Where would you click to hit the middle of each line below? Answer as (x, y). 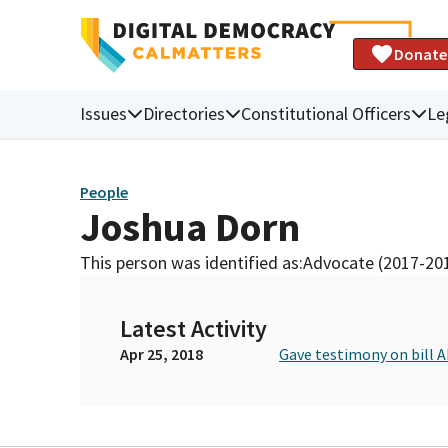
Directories (184, 113)
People (104, 192)
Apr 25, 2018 (161, 353)
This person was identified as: (191, 262)
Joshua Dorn (190, 226)
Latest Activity (193, 328)
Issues (103, 113)
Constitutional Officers (326, 113)
